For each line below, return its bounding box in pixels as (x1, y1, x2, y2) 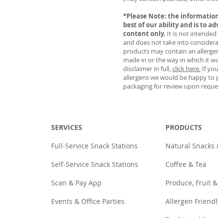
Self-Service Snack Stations (51, 160, 138, 169)
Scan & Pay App (51, 178, 102, 187)
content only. (123, 29, 165, 38)
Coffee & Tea (165, 160, 206, 169)
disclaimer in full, (123, 64, 172, 73)
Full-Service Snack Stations (51, 141, 138, 150)
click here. (172, 64, 200, 73)
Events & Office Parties (51, 197, 125, 206)
